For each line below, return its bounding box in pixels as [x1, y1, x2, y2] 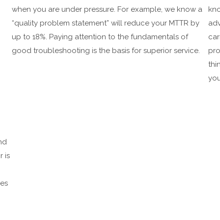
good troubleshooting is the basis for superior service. [12, 46, 200, 55]
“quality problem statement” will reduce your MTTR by [12, 19, 199, 28]
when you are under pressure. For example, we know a [12, 5, 202, 14]
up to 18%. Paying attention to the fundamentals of [12, 32, 188, 42]
